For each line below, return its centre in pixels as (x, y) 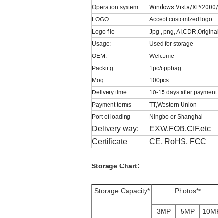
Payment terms (112, 105)
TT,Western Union (173, 105)
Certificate (109, 141)
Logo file (103, 32)
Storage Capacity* (122, 191)
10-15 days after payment (183, 92)
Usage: (101, 44)
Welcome (162, 56)
